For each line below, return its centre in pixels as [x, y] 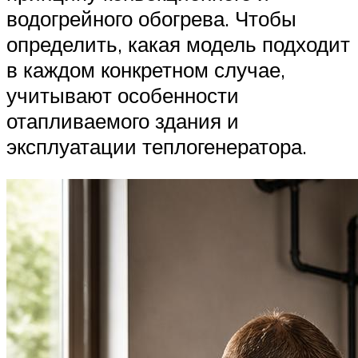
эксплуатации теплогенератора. [157, 146]
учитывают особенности [123, 95]
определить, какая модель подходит [178, 44]
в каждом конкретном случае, [146, 69]
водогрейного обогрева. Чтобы [151, 18]
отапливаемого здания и [123, 120]
